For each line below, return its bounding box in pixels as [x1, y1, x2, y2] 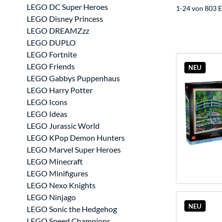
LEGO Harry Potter [27, 85, 93, 95]
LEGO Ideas [27, 109, 67, 118]
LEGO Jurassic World [27, 121, 100, 130]
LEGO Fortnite [27, 50, 77, 59]
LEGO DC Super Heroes [27, 2, 108, 11]
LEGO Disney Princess [27, 14, 103, 23]
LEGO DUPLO [27, 38, 76, 47]
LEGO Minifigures [27, 168, 88, 178]
